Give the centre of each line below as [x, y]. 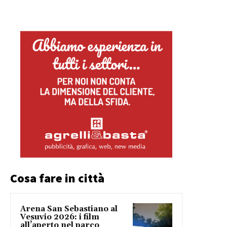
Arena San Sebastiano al [69, 209]
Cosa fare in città [57, 178]
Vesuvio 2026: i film [60, 217]
